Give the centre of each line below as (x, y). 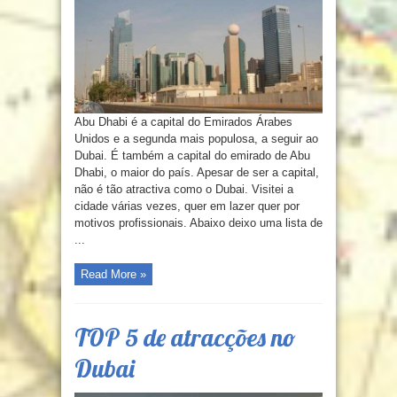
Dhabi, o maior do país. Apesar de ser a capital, (197, 172)
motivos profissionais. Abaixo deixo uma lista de (198, 222)
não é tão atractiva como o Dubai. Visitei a (184, 189)
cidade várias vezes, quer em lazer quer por (187, 206)
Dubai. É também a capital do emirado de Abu (192, 155)
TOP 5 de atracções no (185, 337)
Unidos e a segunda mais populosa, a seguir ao (196, 138)
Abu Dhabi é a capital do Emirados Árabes (183, 121)
